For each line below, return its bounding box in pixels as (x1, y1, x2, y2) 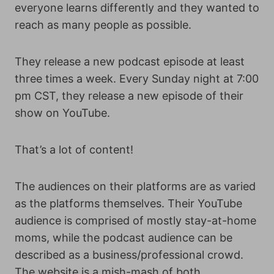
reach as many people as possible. (15, 18, 191, 31)
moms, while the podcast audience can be (15, 231, 232, 244)
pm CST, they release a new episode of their (15, 89, 243, 102)
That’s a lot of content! (15, 143, 133, 156)
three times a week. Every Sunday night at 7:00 (15, 72, 259, 85)
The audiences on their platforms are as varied (15, 180, 256, 193)
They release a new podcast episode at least (15, 55, 245, 68)
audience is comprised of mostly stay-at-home (15, 214, 256, 227)
